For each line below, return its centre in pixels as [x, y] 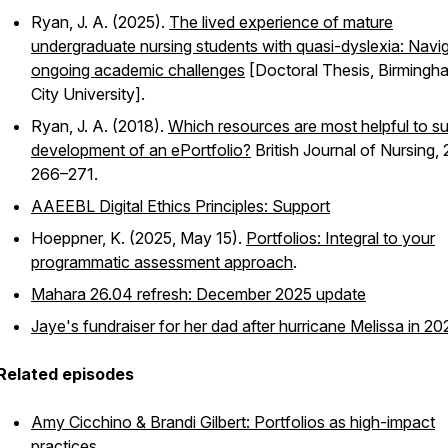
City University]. [88, 94]
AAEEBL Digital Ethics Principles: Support [180, 206]
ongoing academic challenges [138, 70]
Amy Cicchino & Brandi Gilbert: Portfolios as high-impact [233, 422]
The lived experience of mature [281, 22]
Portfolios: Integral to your [340, 238]
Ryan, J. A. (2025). [100, 22]
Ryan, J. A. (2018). [99, 126]
